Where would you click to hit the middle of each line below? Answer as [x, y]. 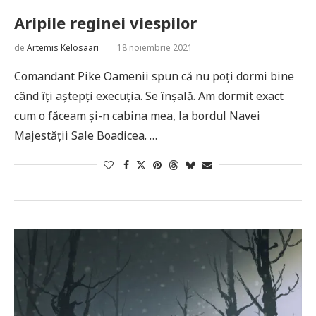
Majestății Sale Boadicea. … [86, 135]
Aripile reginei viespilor [105, 23]
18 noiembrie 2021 [155, 48]
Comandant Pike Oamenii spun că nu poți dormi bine [154, 76]
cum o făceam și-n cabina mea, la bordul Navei [137, 116]
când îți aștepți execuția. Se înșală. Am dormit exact [149, 96]
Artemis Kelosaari [63, 48]
